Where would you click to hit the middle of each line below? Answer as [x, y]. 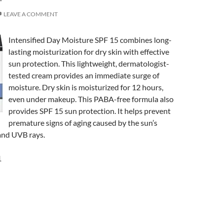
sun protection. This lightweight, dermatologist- [89, 63]
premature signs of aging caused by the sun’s [83, 123]
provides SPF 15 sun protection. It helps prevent [90, 111]
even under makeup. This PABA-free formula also [91, 99]
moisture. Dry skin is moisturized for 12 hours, [86, 87]
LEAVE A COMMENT [31, 14]
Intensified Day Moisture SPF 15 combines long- [90, 40]
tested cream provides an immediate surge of [84, 75]
